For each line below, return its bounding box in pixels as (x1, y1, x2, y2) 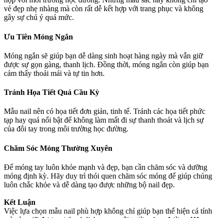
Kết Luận (4, 198, 36, 206)
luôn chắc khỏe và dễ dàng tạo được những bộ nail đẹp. (4, 180, 175, 189)
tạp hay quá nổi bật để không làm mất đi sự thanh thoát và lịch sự (4, 116, 204, 125)
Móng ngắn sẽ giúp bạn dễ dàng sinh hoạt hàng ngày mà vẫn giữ (4, 51, 203, 60)
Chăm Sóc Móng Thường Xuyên (4, 144, 112, 152)
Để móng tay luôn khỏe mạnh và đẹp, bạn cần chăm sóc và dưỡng (4, 163, 207, 171)
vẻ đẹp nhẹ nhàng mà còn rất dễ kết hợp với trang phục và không (4, 4, 203, 13)
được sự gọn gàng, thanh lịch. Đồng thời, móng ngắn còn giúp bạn (4, 60, 209, 69)
